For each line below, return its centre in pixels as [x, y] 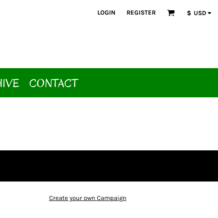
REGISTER [141, 13]
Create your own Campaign [88, 198]
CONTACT [53, 83]
